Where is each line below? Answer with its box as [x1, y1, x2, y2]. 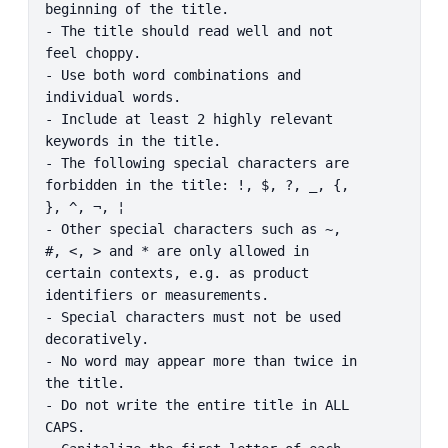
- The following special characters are [44, 154, 349, 171]
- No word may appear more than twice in [44, 352, 357, 369]
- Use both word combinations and [44, 66, 301, 83]
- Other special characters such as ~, [44, 220, 341, 237]
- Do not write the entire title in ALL [44, 396, 349, 413]
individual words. [44, 88, 181, 105]
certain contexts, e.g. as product [44, 264, 309, 281]
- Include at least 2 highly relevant [44, 110, 333, 127]
